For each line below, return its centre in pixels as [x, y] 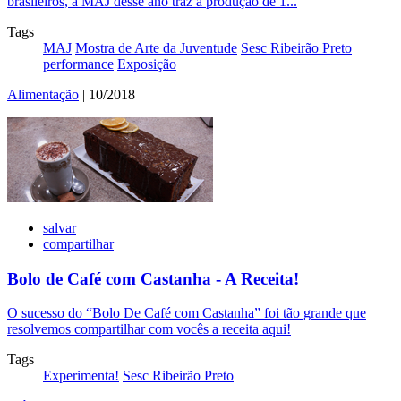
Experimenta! [81, 376]
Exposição [147, 64]
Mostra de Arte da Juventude [156, 47]
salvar [60, 227]
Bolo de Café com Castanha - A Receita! [153, 278]
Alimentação [43, 94]
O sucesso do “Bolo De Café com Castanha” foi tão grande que [187, 313]
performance [78, 64]
